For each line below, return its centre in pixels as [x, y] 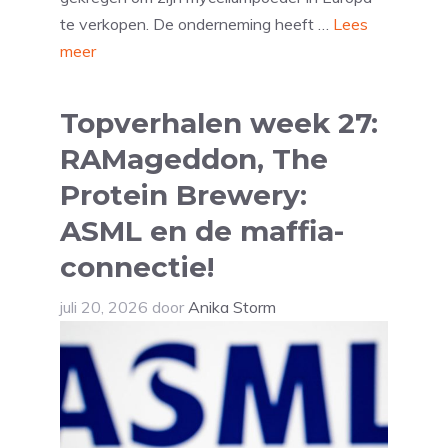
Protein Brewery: [183, 195]
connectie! [137, 267]
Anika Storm [232, 307]
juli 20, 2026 [104, 307]
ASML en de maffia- [202, 231]
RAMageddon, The [194, 159]
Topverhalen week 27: [219, 123]
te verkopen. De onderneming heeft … [196, 24]
